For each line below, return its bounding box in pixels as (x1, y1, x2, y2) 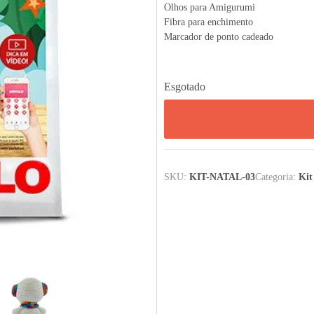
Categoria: (255, 171, 299, 182)
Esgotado (164, 80, 205, 93)
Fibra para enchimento (164, 16, 253, 27)
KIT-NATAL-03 (189, 171, 255, 182)
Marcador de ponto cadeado (164, 31, 273, 42)
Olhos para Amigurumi (164, 1, 255, 13)
